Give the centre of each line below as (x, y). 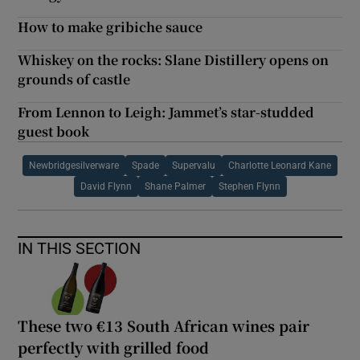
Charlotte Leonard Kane (280, 165)
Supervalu (194, 165)
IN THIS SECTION (80, 248)
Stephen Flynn (249, 186)
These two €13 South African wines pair (164, 325)
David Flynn (106, 186)
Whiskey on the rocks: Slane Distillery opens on (174, 59)
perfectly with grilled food (114, 347)
